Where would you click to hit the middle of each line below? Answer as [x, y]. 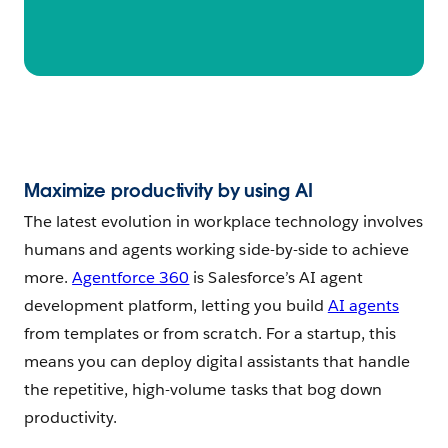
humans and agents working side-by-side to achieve [216, 250]
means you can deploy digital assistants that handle [217, 362]
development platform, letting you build [176, 306]
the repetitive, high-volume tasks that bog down [203, 390]
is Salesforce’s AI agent [276, 278]
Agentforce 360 [131, 278]
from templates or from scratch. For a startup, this [210, 334]
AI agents [363, 306]
